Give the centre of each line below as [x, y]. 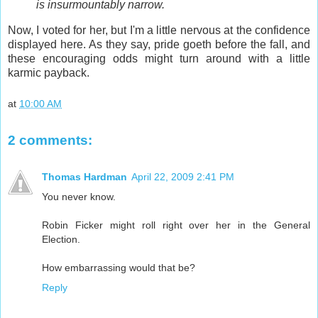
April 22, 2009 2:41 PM [183, 176]
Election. [61, 239]
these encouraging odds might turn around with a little [159, 59]
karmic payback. [49, 73]
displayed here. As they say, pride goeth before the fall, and [159, 45]
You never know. [79, 196]
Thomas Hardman [84, 176]
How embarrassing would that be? [119, 267]
